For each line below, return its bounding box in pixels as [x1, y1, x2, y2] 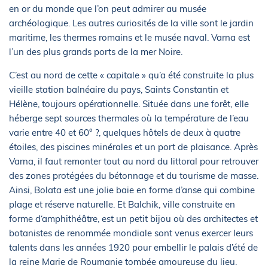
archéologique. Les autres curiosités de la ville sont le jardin [9, 17, 254, 29]
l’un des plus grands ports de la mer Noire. [9, 45, 182, 57]
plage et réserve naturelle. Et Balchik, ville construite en [9, 198, 235, 210]
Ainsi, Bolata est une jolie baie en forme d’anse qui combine [9, 184, 255, 196]
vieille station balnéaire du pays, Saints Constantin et [9, 83, 229, 95]
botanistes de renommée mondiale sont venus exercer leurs [9, 227, 253, 239]
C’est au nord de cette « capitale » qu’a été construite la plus [9, 69, 254, 81]
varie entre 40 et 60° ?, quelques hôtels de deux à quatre [9, 126, 240, 138]
